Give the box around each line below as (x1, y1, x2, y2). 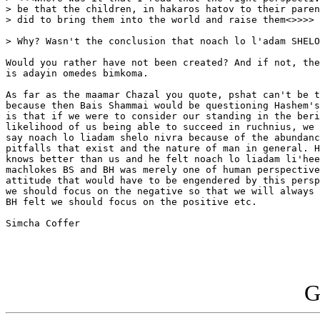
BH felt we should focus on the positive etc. (6, 196, 257, 208)
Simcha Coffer (6, 218, 80, 229)
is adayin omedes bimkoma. (6, 68, 149, 79)
